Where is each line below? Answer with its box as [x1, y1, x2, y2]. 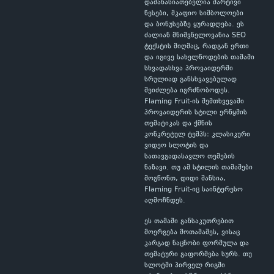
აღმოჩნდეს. [144, 196, 185, 206]
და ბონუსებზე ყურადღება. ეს [144, 20, 244, 30]
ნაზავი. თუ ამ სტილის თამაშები [144, 163, 253, 173]
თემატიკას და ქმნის [144, 119, 212, 129]
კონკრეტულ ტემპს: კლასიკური [144, 130, 250, 140]
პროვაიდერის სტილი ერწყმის [144, 108, 247, 118]
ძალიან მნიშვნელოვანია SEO [144, 31, 246, 41]
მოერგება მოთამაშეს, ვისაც [144, 228, 240, 238]
